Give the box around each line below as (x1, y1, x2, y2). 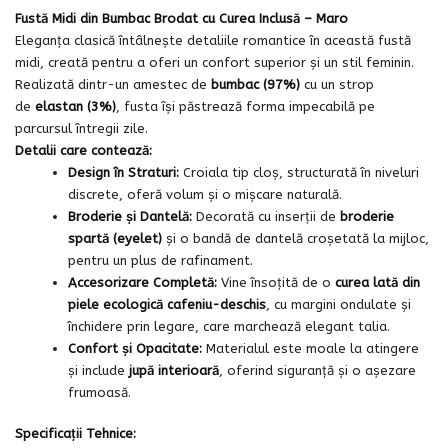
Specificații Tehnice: (15, 426, 136, 442)
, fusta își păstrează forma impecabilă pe (116, 98, 375, 114)
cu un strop (300, 76, 374, 92)
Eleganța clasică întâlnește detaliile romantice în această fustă (15, 32, 411, 48)
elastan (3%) (35, 98, 116, 114)
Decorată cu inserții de (192, 208, 341, 224)
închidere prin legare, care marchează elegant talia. (68, 318, 391, 334)
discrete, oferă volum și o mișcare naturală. (68, 186, 343, 202)
